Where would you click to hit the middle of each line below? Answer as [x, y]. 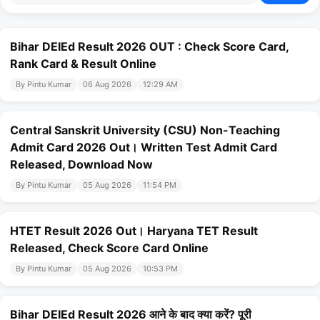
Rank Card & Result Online [83, 64]
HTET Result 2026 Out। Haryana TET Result [134, 231]
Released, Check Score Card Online [109, 248]
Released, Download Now [81, 165]
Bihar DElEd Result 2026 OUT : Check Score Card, [149, 47]
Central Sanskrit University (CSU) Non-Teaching [145, 130]
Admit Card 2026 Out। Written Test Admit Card [144, 147]
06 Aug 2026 [107, 85]
